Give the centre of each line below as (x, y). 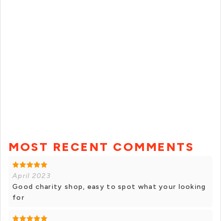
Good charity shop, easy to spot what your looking (109, 187)
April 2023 (32, 176)
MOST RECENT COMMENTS (101, 147)
